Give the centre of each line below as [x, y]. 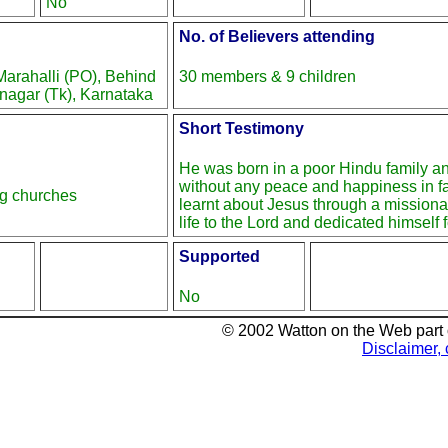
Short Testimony [241, 129]
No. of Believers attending [277, 37]
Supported [219, 257]
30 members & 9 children [267, 76]
